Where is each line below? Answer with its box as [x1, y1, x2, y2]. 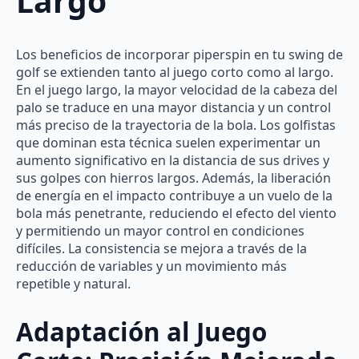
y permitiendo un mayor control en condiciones [16, 221, 305, 240]
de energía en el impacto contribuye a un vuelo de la [16, 186, 333, 204]
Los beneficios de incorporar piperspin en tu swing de [16, 45, 343, 63]
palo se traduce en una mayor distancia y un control [16, 98, 331, 116]
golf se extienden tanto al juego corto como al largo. [16, 63, 333, 81]
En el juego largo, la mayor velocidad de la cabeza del [16, 80, 337, 99]
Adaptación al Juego [16, 314, 267, 349]
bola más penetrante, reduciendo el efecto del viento [16, 204, 337, 222]
